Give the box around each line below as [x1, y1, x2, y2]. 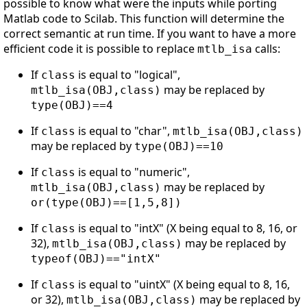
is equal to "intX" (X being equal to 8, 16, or [75, 220, 297, 236]
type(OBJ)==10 [134, 139, 223, 153]
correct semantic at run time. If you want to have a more [3, 25, 296, 41]
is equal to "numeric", [75, 164, 190, 180]
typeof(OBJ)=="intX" [31, 251, 161, 265]
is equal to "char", [75, 123, 173, 138]
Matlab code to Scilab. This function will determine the [3, 10, 284, 26]
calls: [252, 40, 280, 56]
